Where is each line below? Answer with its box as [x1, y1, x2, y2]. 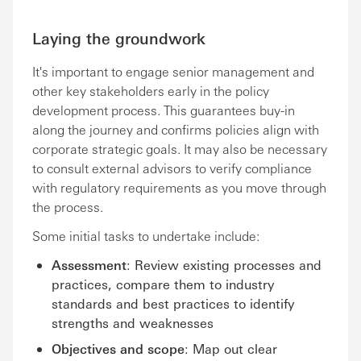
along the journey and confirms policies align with [32, 121, 319, 138]
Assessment [52, 256, 127, 273]
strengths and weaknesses [52, 314, 214, 331]
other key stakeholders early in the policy [32, 82, 269, 99]
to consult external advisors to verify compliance [32, 160, 312, 176]
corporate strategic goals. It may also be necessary [32, 140, 327, 157]
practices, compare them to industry [52, 276, 274, 293]
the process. [32, 198, 103, 215]
